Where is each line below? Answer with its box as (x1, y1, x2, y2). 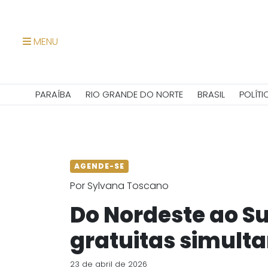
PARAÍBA (35, 88, 71, 100)
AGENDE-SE (74, 161, 124, 171)
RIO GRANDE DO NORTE (85, 88, 183, 100)
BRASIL (197, 88, 225, 100)
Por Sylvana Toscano (70, 179, 169, 193)
